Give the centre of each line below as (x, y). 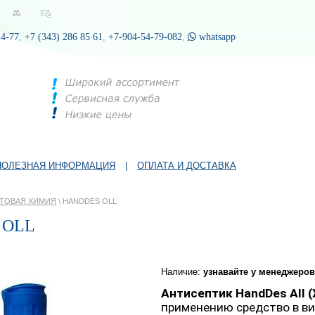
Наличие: (182, 272)
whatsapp (216, 37)
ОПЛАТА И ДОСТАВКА (187, 166)
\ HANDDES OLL (86, 201)
